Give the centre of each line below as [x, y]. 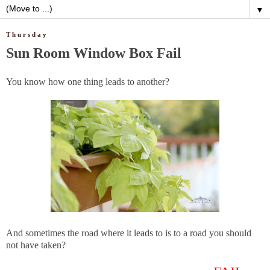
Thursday [27, 34]
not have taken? [36, 245]
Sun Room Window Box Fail [94, 52]
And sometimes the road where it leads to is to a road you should [129, 233]
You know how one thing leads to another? [88, 81]
